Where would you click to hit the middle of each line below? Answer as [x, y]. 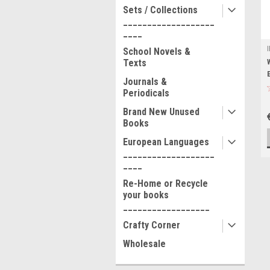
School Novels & [157, 52]
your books [146, 195]
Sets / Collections [160, 10]
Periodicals [146, 93]
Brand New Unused [161, 112]
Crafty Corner [152, 225]
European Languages [166, 142]
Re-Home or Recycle [165, 184]
